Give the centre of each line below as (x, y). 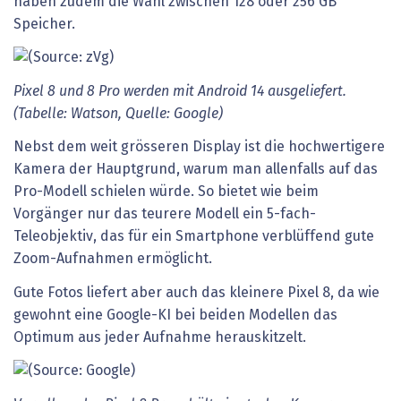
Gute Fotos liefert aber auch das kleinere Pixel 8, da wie (196, 292)
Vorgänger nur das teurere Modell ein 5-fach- (165, 214)
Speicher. (44, 24)
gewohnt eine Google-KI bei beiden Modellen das (175, 315)
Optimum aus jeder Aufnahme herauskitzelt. (160, 337)
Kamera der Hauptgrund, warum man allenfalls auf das (196, 170)
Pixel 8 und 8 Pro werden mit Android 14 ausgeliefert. (180, 91)
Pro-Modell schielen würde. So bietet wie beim (166, 192)
